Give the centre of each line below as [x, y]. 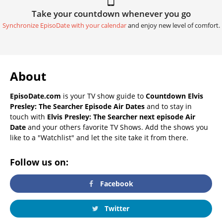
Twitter [116, 208]
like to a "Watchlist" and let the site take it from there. [99, 138]
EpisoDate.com [35, 96]
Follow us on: [39, 162]
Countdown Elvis [174, 96]
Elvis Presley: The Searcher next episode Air [121, 117]
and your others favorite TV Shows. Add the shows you [117, 127]
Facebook [116, 183]
